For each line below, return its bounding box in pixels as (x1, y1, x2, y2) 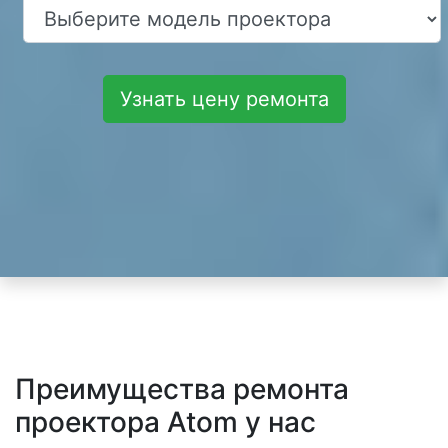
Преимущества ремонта (15, 371, 349, 406)
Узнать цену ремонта (119, 86, 329, 111)
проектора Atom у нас (15, 404, 316, 439)
